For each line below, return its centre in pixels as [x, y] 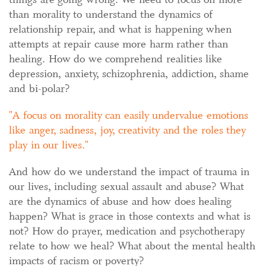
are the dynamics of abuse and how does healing [120, 202]
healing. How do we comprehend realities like [115, 59]
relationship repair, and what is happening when [120, 29]
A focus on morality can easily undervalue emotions [130, 115]
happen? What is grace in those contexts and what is [130, 216]
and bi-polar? [39, 89]
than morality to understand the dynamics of [111, 15]
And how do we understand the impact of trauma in [129, 172]
